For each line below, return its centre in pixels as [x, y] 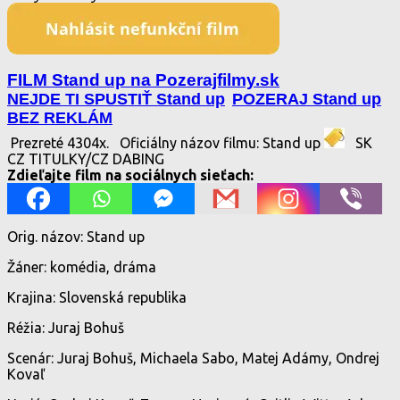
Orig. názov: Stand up [76, 236]
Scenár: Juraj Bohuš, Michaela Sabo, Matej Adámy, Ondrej [193, 358]
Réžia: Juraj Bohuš [66, 327]
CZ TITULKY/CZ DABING [96, 158]
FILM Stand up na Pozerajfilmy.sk [143, 79]
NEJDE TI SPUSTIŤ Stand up [116, 99]
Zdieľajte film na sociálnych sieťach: [130, 175]
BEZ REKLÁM [60, 117]
